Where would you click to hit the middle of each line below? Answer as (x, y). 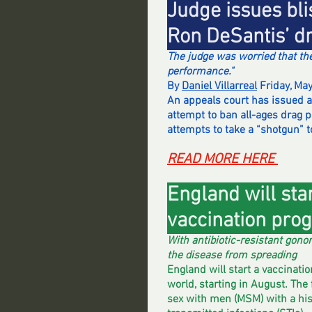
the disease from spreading (232, 256)
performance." (200, 72)
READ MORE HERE (223, 159)
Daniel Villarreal (219, 86)
